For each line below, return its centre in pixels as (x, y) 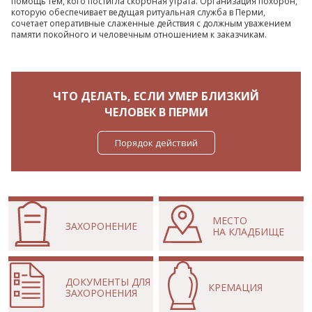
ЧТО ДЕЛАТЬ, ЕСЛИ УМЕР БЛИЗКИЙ (156, 96)
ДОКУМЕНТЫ (98, 281)
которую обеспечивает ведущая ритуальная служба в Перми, (138, 12)
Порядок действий (156, 143)
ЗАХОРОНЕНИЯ (101, 292)
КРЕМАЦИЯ (235, 287)
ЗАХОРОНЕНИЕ (101, 226)
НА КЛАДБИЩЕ (249, 231)
